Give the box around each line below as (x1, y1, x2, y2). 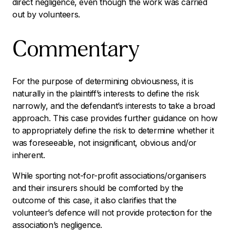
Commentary (12, 39, 140, 63)
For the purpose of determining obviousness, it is (12, 75, 194, 86)
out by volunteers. (12, 9, 80, 20)
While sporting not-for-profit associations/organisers (12, 170, 206, 181)
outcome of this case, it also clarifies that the (12, 195, 177, 205)
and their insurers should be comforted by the (12, 182, 184, 193)
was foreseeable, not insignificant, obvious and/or (12, 137, 197, 148)
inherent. (12, 149, 45, 160)
